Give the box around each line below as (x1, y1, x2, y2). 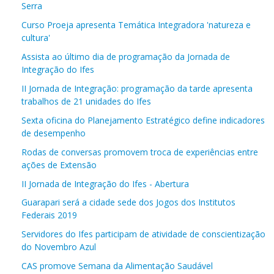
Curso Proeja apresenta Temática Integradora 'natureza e (21, 18, 251, 31)
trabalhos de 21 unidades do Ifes (21, 95, 151, 107)
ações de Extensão (21, 158, 97, 171)
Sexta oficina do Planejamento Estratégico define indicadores (21, 114, 265, 126)
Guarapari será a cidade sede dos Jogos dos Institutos (21, 196, 235, 208)
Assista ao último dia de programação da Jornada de (21, 50, 230, 62)
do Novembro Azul (21, 240, 96, 253)
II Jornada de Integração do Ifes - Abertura (21, 177, 189, 190)
